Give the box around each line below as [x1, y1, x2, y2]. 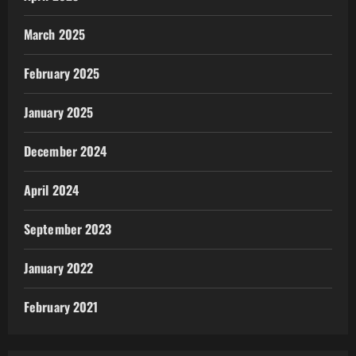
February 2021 [24, 297, 99, 316]
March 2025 [24, 25, 85, 44]
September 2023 [24, 219, 112, 238]
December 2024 [24, 141, 107, 161]
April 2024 [24, 180, 79, 199]
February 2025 [24, 64, 100, 83]
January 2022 [24, 258, 94, 277]
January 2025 [24, 103, 94, 122]
